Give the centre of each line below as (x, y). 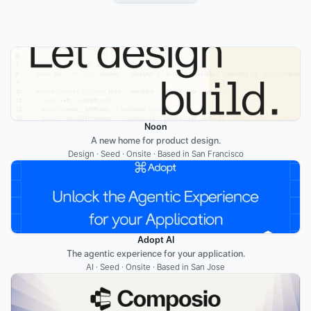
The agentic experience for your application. (155, 254)
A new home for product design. (155, 141)
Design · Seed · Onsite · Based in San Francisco (155, 154)
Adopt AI (155, 240)
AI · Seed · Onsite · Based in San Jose (155, 267)
